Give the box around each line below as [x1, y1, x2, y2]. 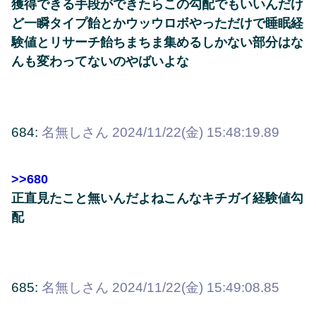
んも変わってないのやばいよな [11, 54, 189, 69]
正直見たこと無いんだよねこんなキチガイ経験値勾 [11, 191, 303, 205]
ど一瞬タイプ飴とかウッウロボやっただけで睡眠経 [11, 16, 303, 31]
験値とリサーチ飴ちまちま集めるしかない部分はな [11, 35, 303, 50]
